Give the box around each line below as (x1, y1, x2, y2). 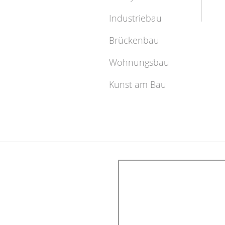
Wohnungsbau (108, 56, 169, 68)
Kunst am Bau (108, 78, 166, 90)
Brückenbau (108, 34, 159, 46)
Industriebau (108, 12, 162, 24)
